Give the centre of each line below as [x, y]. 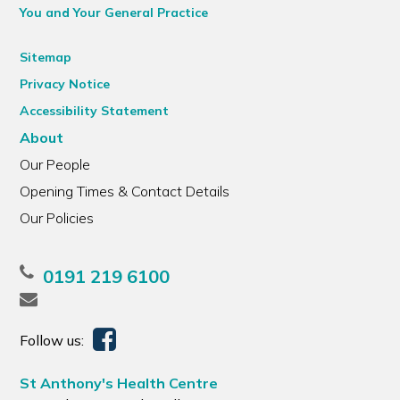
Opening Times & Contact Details [125, 191]
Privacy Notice [65, 84]
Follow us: [52, 340]
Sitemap [46, 57]
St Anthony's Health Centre [119, 383]
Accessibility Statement [95, 111]
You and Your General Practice [114, 12]
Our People [55, 164]
